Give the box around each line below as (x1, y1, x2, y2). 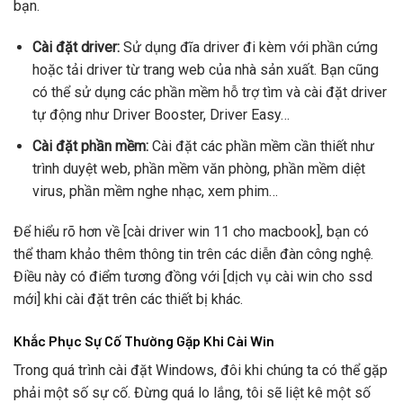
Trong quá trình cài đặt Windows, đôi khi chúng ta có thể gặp (13, 362, 388, 380)
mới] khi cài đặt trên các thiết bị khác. (13, 291, 243, 309)
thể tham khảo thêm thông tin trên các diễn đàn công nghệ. (13, 246, 373, 264)
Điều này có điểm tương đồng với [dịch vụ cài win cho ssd (13, 268, 372, 286)
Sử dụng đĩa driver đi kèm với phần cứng (119, 39, 378, 56)
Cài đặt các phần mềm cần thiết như (148, 137, 374, 155)
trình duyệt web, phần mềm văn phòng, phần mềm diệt (31, 159, 365, 177)
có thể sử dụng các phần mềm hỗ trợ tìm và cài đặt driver (31, 84, 387, 101)
